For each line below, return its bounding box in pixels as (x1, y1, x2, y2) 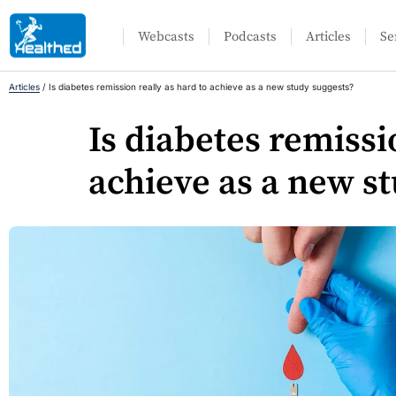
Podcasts (224, 28, 278, 45)
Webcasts (138, 28, 195, 45)
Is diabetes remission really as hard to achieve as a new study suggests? (49, 81, 354, 92)
